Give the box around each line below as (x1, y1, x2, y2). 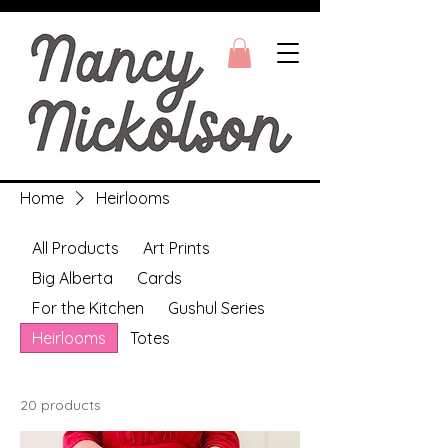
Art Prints (143, 238, 210, 258)
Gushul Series (168, 298, 265, 318)
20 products (20, 396, 101, 414)
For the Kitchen (32, 298, 144, 318)
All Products (32, 238, 119, 258)
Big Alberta (32, 268, 113, 288)
